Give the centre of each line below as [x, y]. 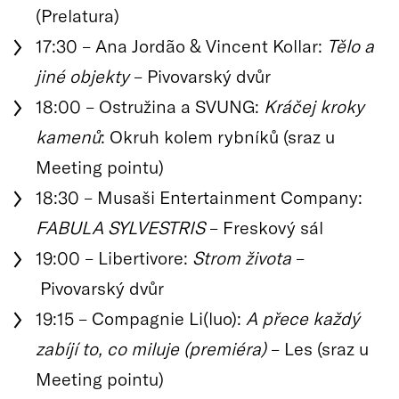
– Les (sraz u [318, 348]
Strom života [242, 257]
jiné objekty [82, 75]
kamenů [68, 136]
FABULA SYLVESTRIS [120, 227]
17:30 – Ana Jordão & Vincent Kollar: [181, 45]
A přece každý [303, 318]
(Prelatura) [77, 15]
